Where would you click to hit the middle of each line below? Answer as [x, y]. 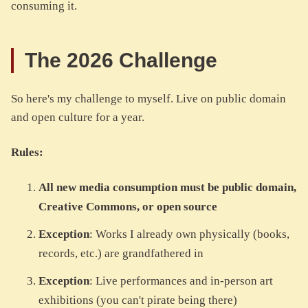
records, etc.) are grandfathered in [121, 254]
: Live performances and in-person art [181, 281]
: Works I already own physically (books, [189, 234]
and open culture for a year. [78, 118]
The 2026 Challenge [124, 60]
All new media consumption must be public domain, [167, 188]
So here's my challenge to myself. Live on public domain [148, 99]
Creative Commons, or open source [128, 207]
